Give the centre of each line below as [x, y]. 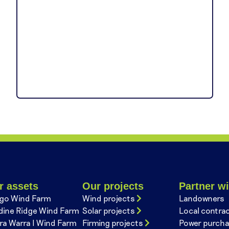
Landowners [202, 198]
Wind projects [108, 198]
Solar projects [108, 211]
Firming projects [112, 223]
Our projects [113, 186]
